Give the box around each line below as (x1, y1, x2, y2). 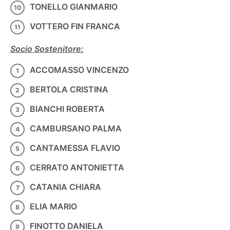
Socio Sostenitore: (10, 43, 84, 54)
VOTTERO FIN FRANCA (30, 21, 120, 31)
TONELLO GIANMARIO (30, 1, 122, 12)
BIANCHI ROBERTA (30, 103, 105, 114)
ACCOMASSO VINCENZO (30, 64, 129, 75)
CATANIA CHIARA (30, 181, 101, 192)
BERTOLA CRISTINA (30, 84, 108, 94)
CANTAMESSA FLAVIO (30, 142, 120, 153)
